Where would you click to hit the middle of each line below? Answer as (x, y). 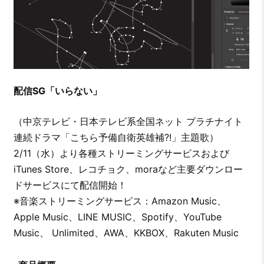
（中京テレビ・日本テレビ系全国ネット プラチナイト (128, 122)
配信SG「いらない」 (57, 91)
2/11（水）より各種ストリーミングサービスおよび (121, 154)
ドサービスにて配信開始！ (70, 185)
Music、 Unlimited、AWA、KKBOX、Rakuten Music (126, 233)
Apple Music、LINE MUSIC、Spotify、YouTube (117, 217)
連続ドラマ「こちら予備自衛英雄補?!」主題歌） (116, 138)
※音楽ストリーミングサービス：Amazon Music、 (120, 201)
